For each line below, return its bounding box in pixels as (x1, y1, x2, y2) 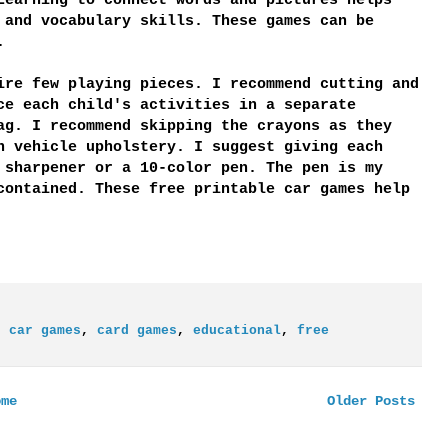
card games (96, 324, 177, 339)
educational (192, 324, 281, 339)
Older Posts (326, 393, 415, 410)
